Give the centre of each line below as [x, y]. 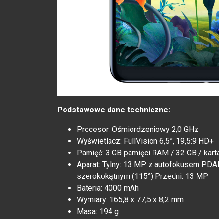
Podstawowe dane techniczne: [114, 110]
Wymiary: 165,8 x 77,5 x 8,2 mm [130, 200]
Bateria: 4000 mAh [108, 188]
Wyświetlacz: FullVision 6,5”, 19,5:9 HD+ [145, 141]
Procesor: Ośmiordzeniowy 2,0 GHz [138, 130]
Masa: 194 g [98, 212]
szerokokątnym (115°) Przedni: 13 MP [142, 176]
